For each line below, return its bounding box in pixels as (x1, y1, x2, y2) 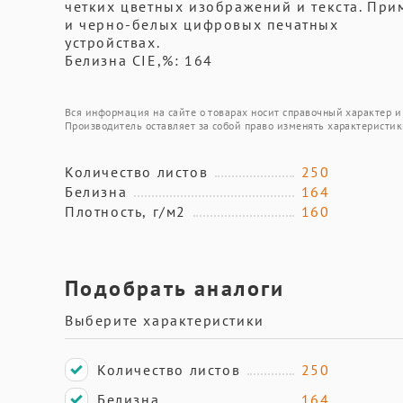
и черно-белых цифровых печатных (65, 15, 339, 33)
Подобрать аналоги (65, 274, 285, 302)
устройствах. (65, 33, 161, 51)
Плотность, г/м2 (65, 202, 186, 220)
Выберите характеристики (65, 311, 264, 329)
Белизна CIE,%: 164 (65, 51, 213, 69)
